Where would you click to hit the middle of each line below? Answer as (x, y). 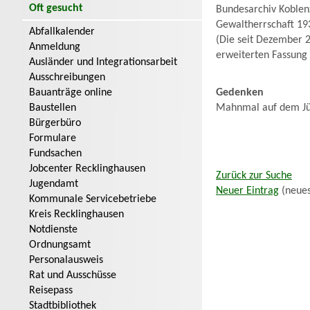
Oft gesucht (56, 8)
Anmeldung (55, 47)
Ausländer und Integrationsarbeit (103, 62)
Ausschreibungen (67, 77)
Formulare (53, 138)
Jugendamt (54, 184)
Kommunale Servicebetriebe (93, 199)
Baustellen (53, 108)
